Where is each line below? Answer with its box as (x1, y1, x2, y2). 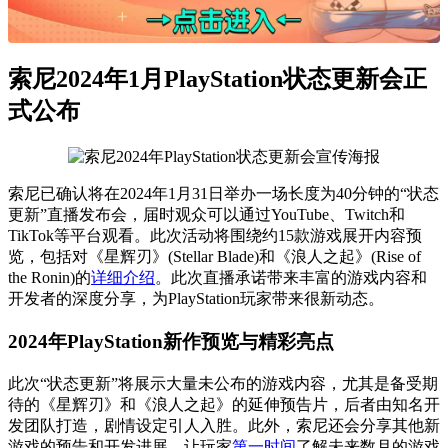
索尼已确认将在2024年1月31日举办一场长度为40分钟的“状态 (8, 185, 439, 203)
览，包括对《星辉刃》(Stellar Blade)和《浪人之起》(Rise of (8, 248, 421, 266)
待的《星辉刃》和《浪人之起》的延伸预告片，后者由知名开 (8, 395, 440, 413)
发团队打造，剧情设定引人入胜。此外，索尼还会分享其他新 (8, 416, 440, 434)
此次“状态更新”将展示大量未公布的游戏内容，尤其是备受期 (8, 374, 438, 392)
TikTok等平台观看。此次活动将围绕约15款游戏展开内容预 (8, 227, 422, 245)
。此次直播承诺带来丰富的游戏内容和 (155, 269, 427, 287)
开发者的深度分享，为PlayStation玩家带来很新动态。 (8, 290, 384, 308)
